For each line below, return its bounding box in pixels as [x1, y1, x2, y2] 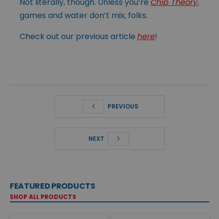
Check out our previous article [20, 30, 137, 42]
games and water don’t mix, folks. [20, 9, 148, 21]
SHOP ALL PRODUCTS [10, 192, 76, 201]
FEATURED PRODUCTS [10, 180, 95, 192]
